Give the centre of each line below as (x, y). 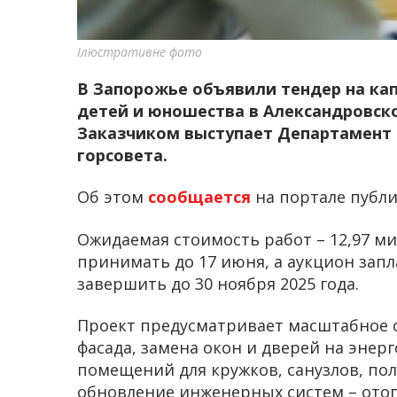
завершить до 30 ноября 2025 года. (218, 283)
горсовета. (122, 155)
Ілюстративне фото (140, 51)
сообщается (202, 197)
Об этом (113, 197)
